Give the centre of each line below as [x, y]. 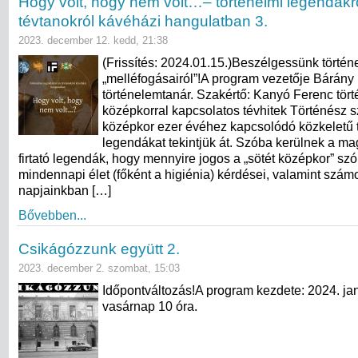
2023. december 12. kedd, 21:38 [93, 40]
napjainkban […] [65, 190]
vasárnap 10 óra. [150, 306]
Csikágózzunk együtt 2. [99, 249]
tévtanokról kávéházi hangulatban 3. [143, 21]
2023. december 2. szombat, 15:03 [99, 268]
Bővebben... [52, 215]
